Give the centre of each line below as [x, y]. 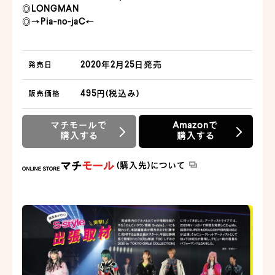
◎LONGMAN [51, 9]
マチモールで [79, 126]
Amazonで [196, 126]
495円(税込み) [110, 94]
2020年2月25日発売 [122, 65]
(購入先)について [151, 165]
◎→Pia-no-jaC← [59, 22]
